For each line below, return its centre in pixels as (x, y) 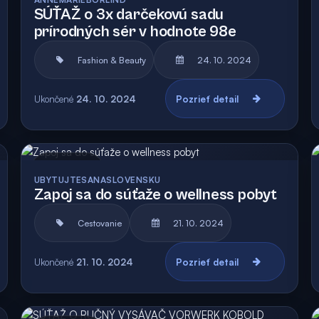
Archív (85, 171)
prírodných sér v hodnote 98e (135, 32)
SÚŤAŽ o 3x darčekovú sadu (129, 15)
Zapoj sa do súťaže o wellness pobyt (155, 195)
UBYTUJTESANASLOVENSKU (97, 180)
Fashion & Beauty (111, 60)
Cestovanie (99, 223)
